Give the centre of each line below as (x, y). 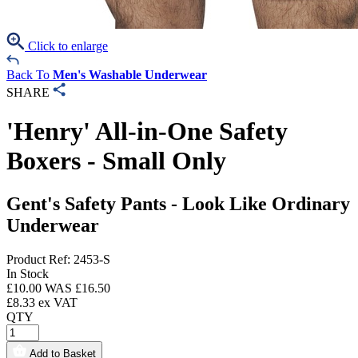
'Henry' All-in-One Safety (147, 131)
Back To (30, 75)
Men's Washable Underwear (130, 75)
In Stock (28, 273)
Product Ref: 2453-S (58, 259)
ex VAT (56, 302)
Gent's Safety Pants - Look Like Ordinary (178, 203)
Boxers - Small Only (116, 161)
